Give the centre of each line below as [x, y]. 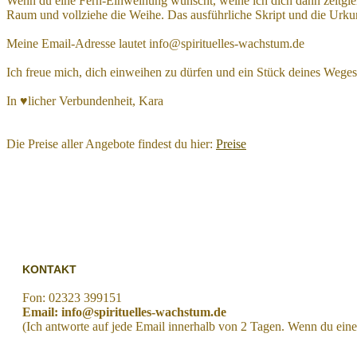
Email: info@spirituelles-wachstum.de [124, 312]
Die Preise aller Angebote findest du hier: [111, 143]
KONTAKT [49, 270]
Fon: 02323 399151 [72, 298]
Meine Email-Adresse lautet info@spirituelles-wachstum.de [155, 43]
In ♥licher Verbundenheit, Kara [85, 100]
